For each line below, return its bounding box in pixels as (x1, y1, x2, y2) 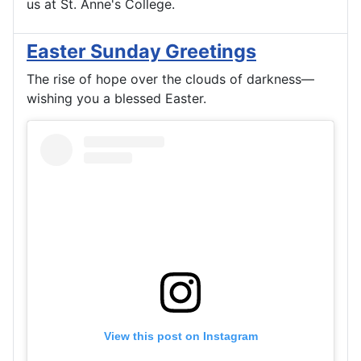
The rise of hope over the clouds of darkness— (27, 71, 314, 88)
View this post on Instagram (103, 330, 258, 343)
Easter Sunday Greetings (27, 39, 256, 64)
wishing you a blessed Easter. (27, 90, 206, 107)
